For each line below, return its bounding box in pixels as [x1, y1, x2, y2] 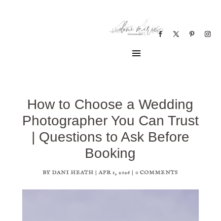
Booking [85, 145, 136, 161]
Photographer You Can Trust [22, 112, 199, 128]
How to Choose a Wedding [27, 96, 194, 112]
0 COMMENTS [135, 169, 179, 176]
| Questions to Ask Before [31, 129, 189, 145]
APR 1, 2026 [99, 169, 131, 176]
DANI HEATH [52, 169, 94, 176]
